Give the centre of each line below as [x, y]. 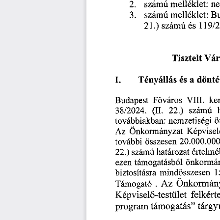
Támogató [134, 184]
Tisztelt [187, 59]
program [132, 207]
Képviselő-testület [151, 195]
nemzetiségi [190, 121]
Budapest [132, 100]
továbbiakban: [140, 121]
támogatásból [158, 163]
